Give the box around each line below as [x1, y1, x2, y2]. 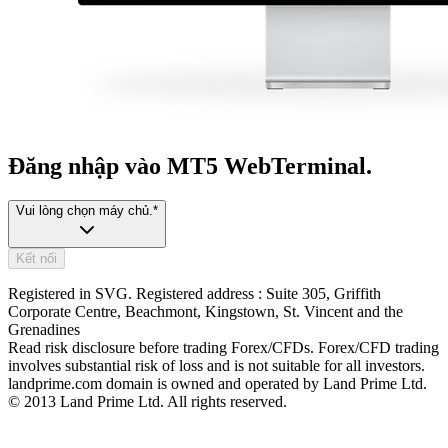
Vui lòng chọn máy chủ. [16, 202, 153, 218]
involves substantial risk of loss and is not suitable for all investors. [8, 356, 425, 374]
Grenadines [8, 320, 80, 338]
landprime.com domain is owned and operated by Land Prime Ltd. [8, 374, 427, 392]
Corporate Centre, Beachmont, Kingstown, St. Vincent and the [8, 302, 403, 320]
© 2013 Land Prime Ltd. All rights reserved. [8, 392, 287, 410]
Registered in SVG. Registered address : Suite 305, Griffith [8, 284, 381, 302]
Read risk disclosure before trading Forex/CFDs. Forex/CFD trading [8, 338, 439, 356]
